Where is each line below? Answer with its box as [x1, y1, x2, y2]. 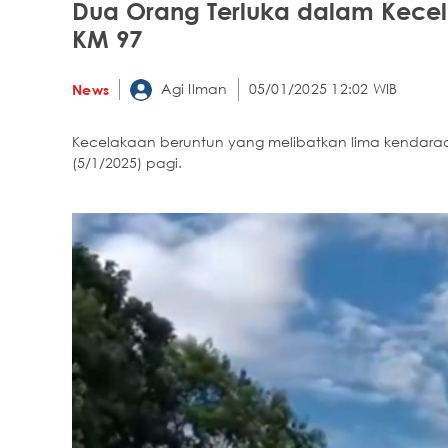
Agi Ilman [157, 79, 228, 97]
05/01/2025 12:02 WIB [248, 80, 398, 98]
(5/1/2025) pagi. [72, 154, 182, 171]
